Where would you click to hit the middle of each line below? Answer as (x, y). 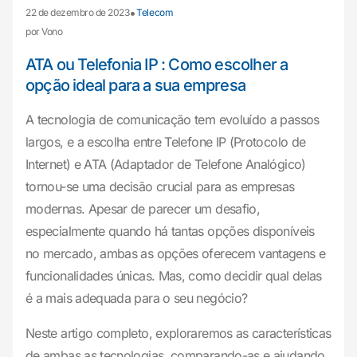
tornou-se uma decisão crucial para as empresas (160, 186)
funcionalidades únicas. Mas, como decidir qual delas (174, 276)
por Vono (44, 31)
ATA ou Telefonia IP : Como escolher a (157, 65)
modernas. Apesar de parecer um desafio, (143, 209)
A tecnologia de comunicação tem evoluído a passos (173, 120)
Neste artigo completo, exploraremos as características (178, 333)
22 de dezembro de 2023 (78, 12)
